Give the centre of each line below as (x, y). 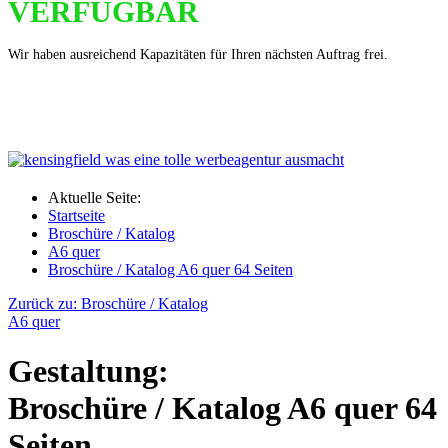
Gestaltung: (88, 370)
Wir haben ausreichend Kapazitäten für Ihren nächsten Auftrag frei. (198, 54)
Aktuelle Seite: (98, 198)
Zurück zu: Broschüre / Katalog (108, 304)
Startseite (76, 216)
